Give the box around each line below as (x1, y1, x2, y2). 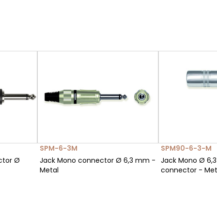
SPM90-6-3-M (161, 143, 212, 154)
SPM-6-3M (40, 143, 77, 154)
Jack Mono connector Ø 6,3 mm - (40, 155, 155, 166)
